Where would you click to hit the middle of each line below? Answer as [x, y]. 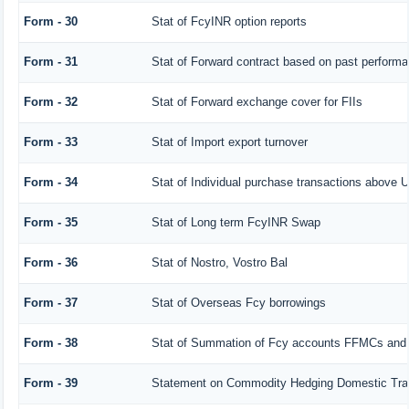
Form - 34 [50, 182]
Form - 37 [50, 302]
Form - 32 [50, 101]
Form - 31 [50, 61]
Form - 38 [50, 342]
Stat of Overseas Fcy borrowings [238, 302]
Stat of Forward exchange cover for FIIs [257, 101]
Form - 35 [50, 222]
